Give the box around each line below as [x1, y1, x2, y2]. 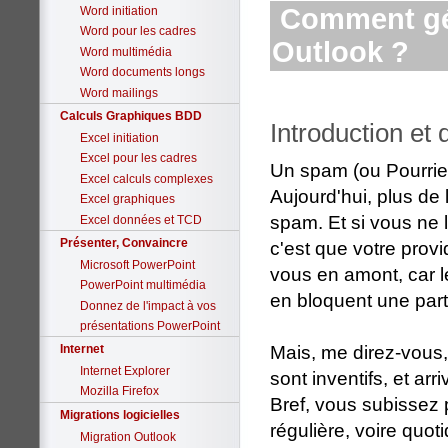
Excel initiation [80, 131, 159, 146]
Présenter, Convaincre [60, 235, 188, 250]
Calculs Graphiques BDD [60, 109, 202, 124]
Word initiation [80, 4, 158, 19]
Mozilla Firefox [80, 384, 159, 399]
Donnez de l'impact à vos [80, 298, 216, 313]
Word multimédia [80, 44, 172, 59]
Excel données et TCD [80, 212, 202, 227]
